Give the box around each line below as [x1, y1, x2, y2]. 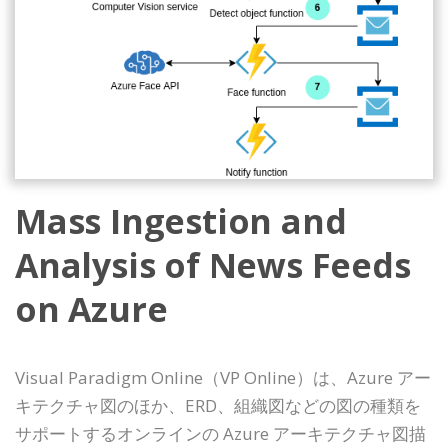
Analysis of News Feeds [15, 241, 411, 288]
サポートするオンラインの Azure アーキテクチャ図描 [15, 421, 426, 445]
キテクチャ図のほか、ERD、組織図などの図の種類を [15, 393, 421, 417]
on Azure [15, 285, 168, 332]
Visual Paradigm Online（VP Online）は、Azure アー [15, 365, 431, 389]
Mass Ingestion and [15, 197, 347, 244]
